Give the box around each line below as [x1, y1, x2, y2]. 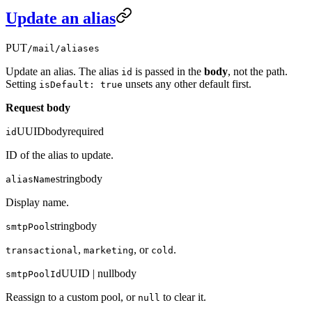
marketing [84, 244, 134, 256]
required [68, 125, 104, 137]
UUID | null [61, 267, 114, 279]
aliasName [6, 173, 56, 185]
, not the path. [228, 65, 288, 77]
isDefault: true [39, 79, 123, 90]
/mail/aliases [27, 42, 100, 54]
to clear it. [160, 290, 206, 303]
